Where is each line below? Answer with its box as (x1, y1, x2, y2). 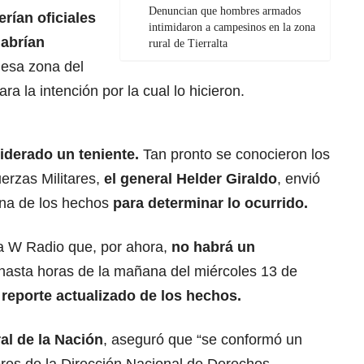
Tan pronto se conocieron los (139, 146, 330, 163)
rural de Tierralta (149, 37, 227, 50)
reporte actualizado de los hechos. (2, 288, 241, 305)
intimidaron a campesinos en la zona (149, 21, 315, 34)
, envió (277, 171, 320, 188)
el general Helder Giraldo (104, 171, 277, 188)
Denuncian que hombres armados (149, 5, 301, 18)
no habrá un (171, 239, 255, 256)
